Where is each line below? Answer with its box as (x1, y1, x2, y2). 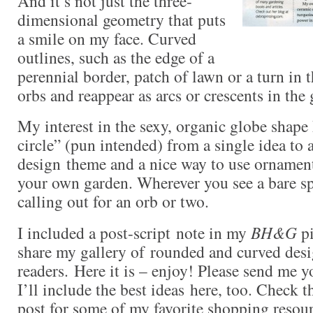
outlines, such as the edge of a (17, 46, 214, 69)
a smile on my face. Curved (17, 27, 196, 50)
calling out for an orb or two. (17, 189, 209, 212)
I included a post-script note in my (17, 221, 251, 244)
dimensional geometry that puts (17, 8, 226, 31)
